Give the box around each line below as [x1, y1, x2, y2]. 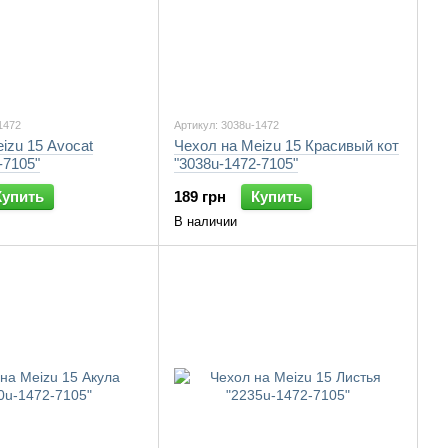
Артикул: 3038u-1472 [174, 119, 279, 131]
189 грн [174, 188, 226, 205]
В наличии [174, 214, 237, 229]
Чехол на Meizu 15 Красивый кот [174, 137, 399, 154]
